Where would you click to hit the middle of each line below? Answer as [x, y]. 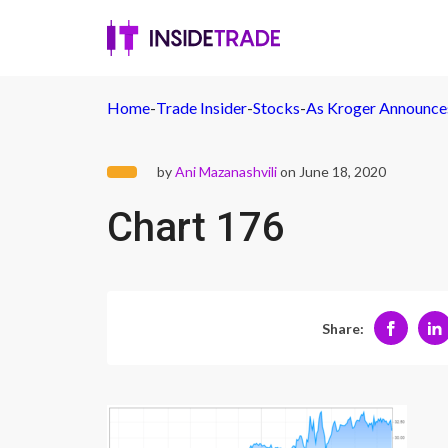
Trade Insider [201, 107]
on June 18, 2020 [331, 171]
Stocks [276, 107]
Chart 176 [196, 227]
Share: [342, 328]
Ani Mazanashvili [226, 171]
